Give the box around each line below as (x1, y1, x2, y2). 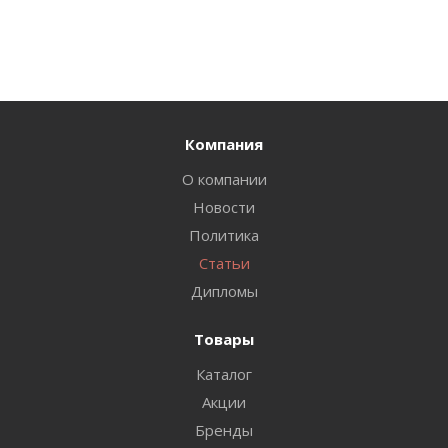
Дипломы (190, 281, 258, 301)
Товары (194, 329, 254, 349)
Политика (189, 225, 259, 245)
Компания (185, 134, 263, 154)
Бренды (195, 420, 253, 440)
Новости (193, 197, 255, 217)
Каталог (196, 364, 252, 384)
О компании (181, 169, 267, 189)
